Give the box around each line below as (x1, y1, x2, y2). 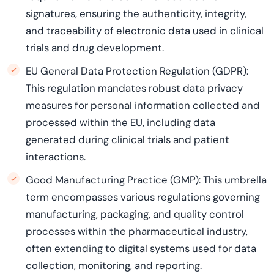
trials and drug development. (26, 41, 164, 54)
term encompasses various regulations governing (26, 190, 260, 204)
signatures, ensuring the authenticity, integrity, (26, 7, 246, 20)
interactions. (26, 150, 86, 163)
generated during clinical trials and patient (26, 133, 229, 146)
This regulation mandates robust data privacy (26, 81, 243, 95)
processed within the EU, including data (26, 116, 215, 129)
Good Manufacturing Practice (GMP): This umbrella (26, 173, 267, 187)
